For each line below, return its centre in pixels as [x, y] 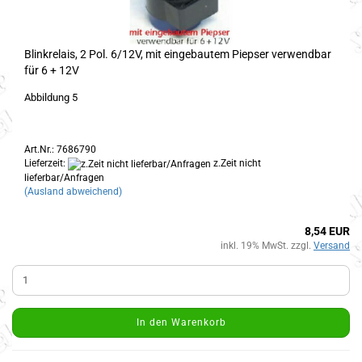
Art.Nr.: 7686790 [60, 150]
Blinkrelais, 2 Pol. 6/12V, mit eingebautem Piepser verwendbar [178, 55]
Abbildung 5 [51, 98]
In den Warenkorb [181, 322]
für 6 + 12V [52, 71]
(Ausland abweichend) [73, 191]
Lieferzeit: [46, 164]
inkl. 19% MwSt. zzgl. [267, 245]
